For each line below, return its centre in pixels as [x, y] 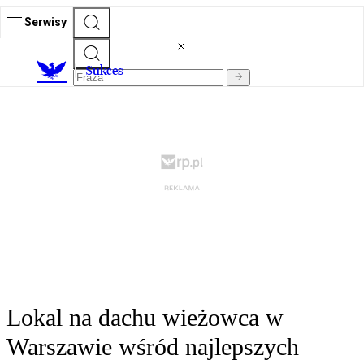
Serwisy [45, 22]
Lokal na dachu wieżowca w [145, 318]
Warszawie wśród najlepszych [153, 347]
